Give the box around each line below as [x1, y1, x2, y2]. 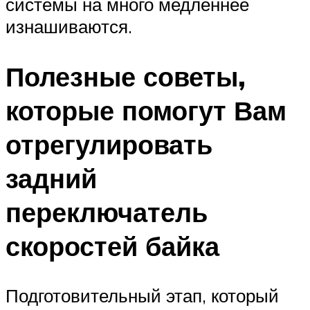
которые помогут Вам [6, 93, 286, 127]
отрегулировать [6, 127, 212, 161]
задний [6, 161, 97, 195]
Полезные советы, [6, 59, 246, 93]
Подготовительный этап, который [6, 284, 279, 307]
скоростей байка [6, 228, 219, 263]
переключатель [6, 194, 208, 229]
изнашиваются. [6, 15, 132, 37]
